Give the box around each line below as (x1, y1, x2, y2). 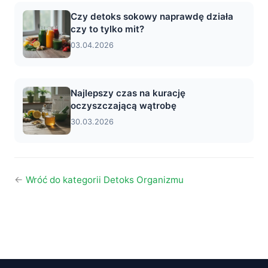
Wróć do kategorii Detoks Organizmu (26, 174, 184, 185)
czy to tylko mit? (71, 23, 144, 35)
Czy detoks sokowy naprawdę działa (71, 11, 233, 22)
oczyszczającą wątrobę (71, 100, 176, 111)
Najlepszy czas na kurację (71, 87, 185, 99)
